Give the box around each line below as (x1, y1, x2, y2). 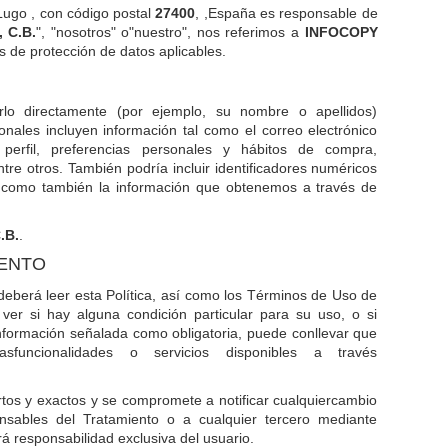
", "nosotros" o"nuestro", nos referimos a (36, 24, 305, 40)
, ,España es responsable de (195, 5, 378, 21)
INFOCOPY (304, 24, 378, 40)
